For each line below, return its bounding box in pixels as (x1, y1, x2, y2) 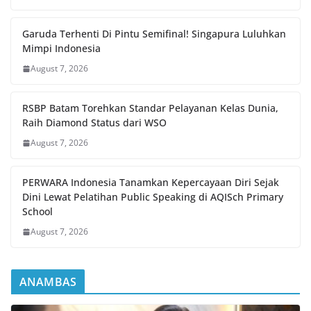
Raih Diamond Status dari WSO (22, 116, 167, 130)
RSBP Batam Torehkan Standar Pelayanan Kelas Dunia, (22, 101, 278, 115)
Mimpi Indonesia (22, 42, 101, 56)
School (22, 205, 53, 219)
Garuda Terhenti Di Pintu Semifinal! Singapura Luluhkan (22, 27, 286, 41)
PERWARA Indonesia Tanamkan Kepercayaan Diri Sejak (22, 176, 279, 190)
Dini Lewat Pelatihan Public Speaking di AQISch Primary (22, 190, 283, 204)
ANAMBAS (19, 274, 77, 290)
